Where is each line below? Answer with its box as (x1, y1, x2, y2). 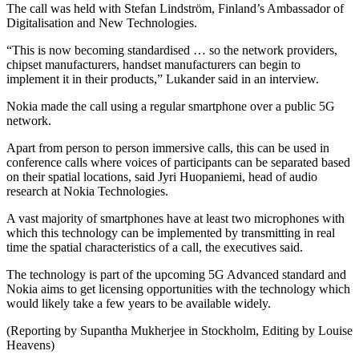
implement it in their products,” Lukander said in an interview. (6, 72, 319, 87)
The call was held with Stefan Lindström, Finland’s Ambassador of (6, 2, 344, 16)
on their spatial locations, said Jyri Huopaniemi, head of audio (6, 170, 317, 184)
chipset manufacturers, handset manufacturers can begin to (6, 58, 301, 72)
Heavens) (6, 338, 54, 353)
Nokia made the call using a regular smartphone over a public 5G (6, 99, 335, 114)
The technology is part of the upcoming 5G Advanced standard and (6, 268, 346, 282)
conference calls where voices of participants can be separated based (6, 155, 350, 170)
